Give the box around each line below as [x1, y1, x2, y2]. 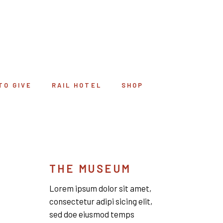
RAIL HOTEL [52, 81, 102, 89]
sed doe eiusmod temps [49, 209, 134, 219]
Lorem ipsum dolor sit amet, [49, 183, 151, 193]
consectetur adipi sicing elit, [49, 196, 152, 206]
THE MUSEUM [49, 162, 131, 175]
